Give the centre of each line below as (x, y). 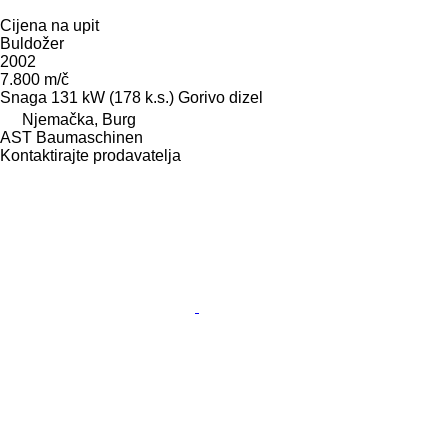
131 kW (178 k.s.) (112, 97)
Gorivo (201, 97)
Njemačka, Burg (79, 119)
